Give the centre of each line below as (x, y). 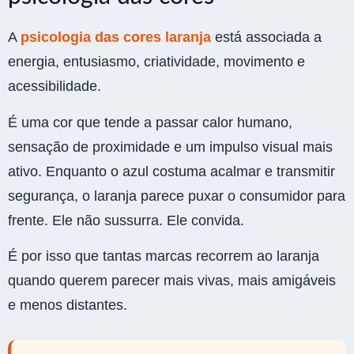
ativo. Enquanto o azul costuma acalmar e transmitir (171, 171)
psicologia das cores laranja (116, 38)
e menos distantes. (68, 305)
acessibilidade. (55, 87)
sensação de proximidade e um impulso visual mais (170, 147)
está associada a (266, 38)
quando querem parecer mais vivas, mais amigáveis (172, 281)
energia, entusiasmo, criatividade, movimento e (156, 62)
